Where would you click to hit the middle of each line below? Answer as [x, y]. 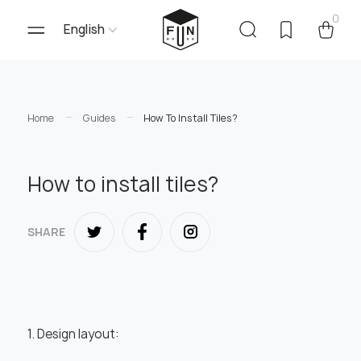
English [84, 30]
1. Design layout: [73, 335]
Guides [99, 118]
